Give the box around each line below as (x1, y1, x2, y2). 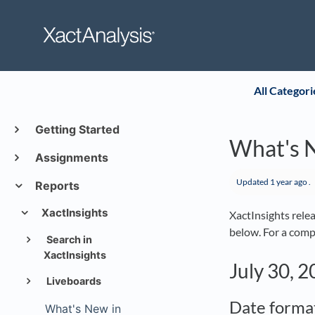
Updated (236, 176, 270, 187)
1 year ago (270, 176, 307, 187)
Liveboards (44, 275, 101, 287)
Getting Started (32, 122, 120, 136)
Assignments (32, 150, 108, 165)
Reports (32, 179, 79, 193)
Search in (44, 233, 92, 245)
